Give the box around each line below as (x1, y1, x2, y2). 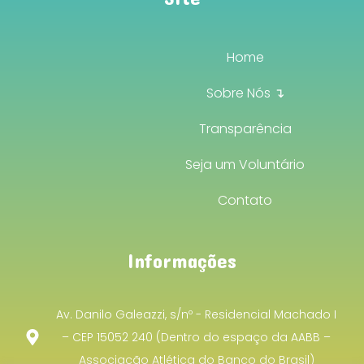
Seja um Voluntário (185, 155, 305, 175)
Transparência (198, 119, 292, 139)
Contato (218, 191, 273, 210)
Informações (128, 248, 236, 272)
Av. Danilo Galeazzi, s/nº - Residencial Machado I (56, 305, 336, 323)
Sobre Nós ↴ (206, 84, 284, 103)
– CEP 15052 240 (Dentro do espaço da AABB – (62, 328, 331, 345)
